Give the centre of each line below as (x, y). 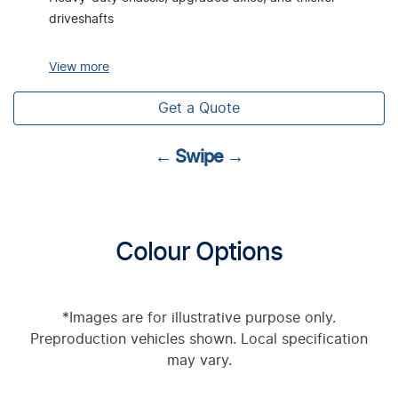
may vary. (199, 361)
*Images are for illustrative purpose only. (199, 318)
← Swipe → (199, 157)
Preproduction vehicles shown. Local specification (199, 339)
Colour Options (199, 253)
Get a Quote (199, 108)
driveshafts (81, 20)
